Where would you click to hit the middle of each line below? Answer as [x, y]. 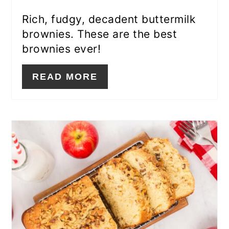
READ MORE [65, 77]
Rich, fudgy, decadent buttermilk [109, 19]
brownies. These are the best [100, 34]
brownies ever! [62, 49]
